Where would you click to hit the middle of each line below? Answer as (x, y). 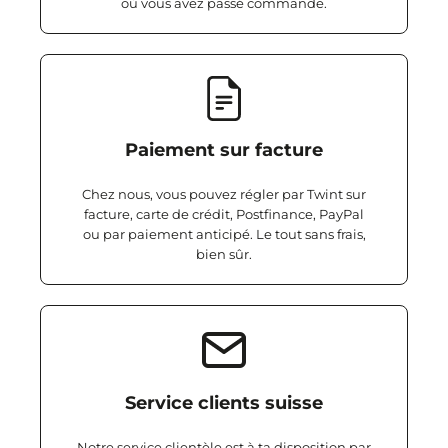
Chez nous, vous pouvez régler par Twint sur (224, 194)
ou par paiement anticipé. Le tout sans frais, (224, 234)
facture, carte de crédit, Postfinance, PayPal (224, 214)
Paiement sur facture (224, 150)
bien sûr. (224, 254)
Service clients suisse (224, 403)
